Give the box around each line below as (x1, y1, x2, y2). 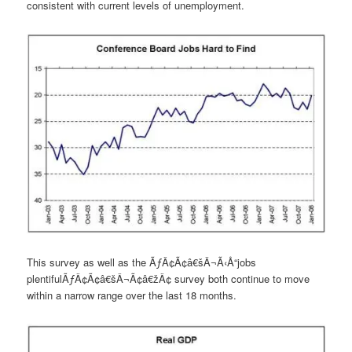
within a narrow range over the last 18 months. (27, 288, 237, 303)
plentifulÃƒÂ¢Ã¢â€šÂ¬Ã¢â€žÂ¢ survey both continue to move (27, 271, 310, 287)
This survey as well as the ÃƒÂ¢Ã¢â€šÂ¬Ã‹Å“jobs (27, 255, 257, 270)
